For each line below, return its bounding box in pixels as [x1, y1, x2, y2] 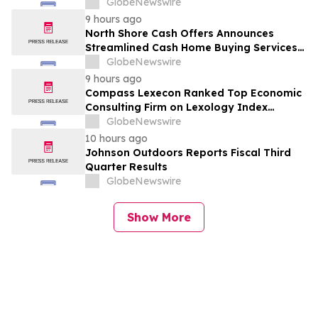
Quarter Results [85, 160, 168, 174]
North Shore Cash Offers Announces [85, 27, 274, 40]
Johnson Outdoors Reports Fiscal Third [85, 146, 291, 160]
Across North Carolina [85, 55, 201, 69]
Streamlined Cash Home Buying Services [85, 41, 297, 55]
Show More [127, 210, 191, 225]
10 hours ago [85, 132, 148, 146]
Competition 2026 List [85, 115, 199, 128]
